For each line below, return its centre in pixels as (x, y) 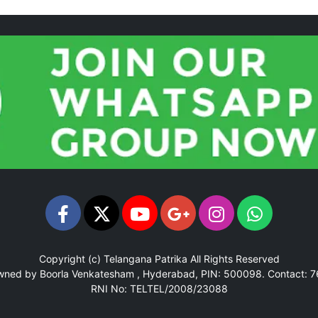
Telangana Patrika (145, 259)
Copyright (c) (71, 259)
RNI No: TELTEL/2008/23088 (159, 289)
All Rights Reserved (233, 259)
